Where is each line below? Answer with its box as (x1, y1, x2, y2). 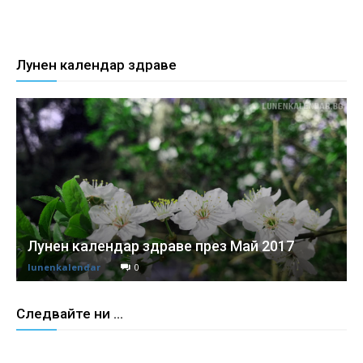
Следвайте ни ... (16, 305, 123, 322)
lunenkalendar (28, 260, 100, 273)
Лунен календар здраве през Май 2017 (28, 237, 294, 254)
